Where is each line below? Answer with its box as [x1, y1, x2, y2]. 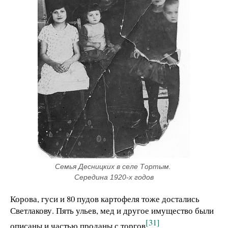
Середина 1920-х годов [74, 173, 154, 182]
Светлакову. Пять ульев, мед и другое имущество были [10, 205, 214, 217]
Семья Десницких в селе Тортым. [55, 162, 171, 171]
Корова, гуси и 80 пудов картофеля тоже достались [10, 193, 199, 205]
